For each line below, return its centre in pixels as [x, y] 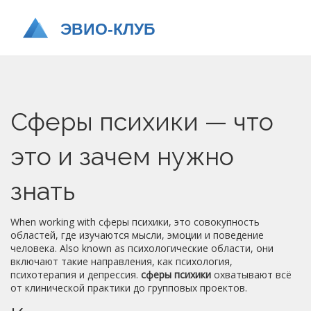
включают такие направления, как [93, 261]
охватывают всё [251, 275]
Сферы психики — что [142, 121]
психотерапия [43, 275]
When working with [54, 222]
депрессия [112, 275]
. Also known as [91, 248]
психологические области [189, 248]
